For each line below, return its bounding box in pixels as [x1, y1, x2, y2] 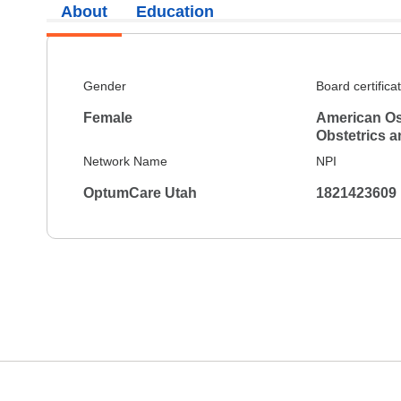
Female [83, 110, 132, 125]
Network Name [83, 154, 167, 168]
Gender [83, 79, 126, 93]
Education [136, 2, 214, 21]
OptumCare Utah [83, 185, 197, 200]
